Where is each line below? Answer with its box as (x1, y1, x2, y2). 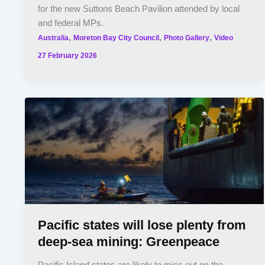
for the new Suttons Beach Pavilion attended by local (38, 4, 240, 14)
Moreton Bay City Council (73, 33, 160, 41)
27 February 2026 (38, 51, 98, 60)
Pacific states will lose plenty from (38, 218, 247, 233)
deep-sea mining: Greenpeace (38, 234, 220, 250)
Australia (38, 33, 69, 41)
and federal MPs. (38, 18, 104, 28)
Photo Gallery (164, 33, 210, 41)
